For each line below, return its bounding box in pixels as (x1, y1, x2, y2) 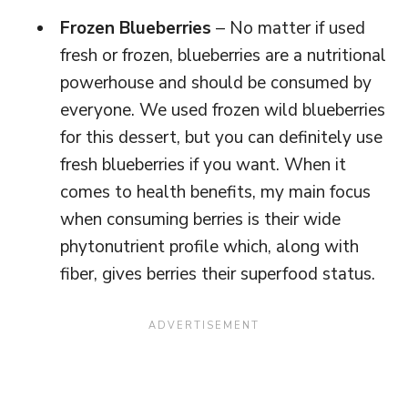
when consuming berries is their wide (60, 207, 341, 231)
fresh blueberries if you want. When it (60, 152, 346, 177)
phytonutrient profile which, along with (60, 234, 359, 259)
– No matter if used (211, 15, 365, 40)
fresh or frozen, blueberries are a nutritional (60, 43, 386, 67)
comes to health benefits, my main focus (60, 179, 371, 204)
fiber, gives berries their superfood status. (60, 261, 375, 286)
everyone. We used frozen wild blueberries (60, 97, 385, 122)
